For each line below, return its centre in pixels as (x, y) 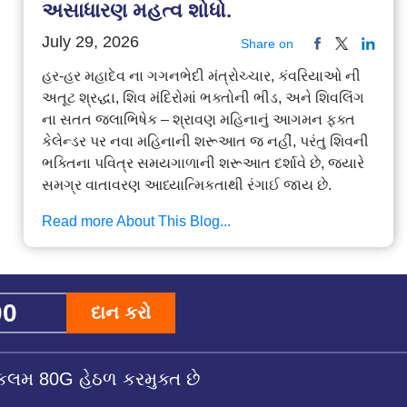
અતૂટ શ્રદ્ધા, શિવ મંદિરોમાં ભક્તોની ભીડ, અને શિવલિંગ (203, 98)
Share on (267, 44)
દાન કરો (121, 313)
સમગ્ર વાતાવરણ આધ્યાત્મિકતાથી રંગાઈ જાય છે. (186, 185)
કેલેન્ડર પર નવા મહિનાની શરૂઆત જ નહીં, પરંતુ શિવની (205, 142)
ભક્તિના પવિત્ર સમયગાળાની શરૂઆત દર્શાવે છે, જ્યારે (203, 164)
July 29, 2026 (90, 42)
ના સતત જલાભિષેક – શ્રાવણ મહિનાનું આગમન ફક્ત (198, 120)
